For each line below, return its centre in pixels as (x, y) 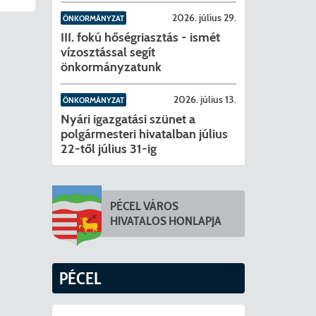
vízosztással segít (108, 52)
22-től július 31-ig (108, 148)
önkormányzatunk (111, 67)
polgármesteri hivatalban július (144, 134)
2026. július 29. (205, 18)
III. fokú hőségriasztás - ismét (140, 37)
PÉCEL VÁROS (144, 206)
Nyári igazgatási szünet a (128, 119)
